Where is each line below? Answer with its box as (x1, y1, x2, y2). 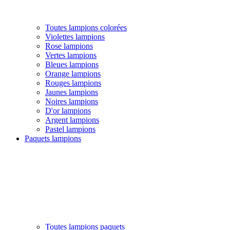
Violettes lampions (45, 32, 105, 41)
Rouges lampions (45, 78, 101, 87)
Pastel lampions (45, 124, 95, 133)
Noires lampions (45, 97, 98, 106)
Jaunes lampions (45, 87, 98, 97)
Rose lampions (45, 41, 93, 50)
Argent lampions (45, 115, 99, 124)
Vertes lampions (45, 50, 97, 60)
